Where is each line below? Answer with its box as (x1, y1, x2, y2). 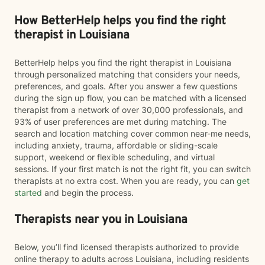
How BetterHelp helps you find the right (14, 14, 226, 29)
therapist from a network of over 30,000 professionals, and (14, 105, 243, 115)
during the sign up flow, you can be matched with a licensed (14, 93, 247, 103)
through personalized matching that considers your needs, (14, 69, 240, 79)
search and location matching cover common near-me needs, (14, 128, 251, 138)
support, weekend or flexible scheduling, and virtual (14, 152, 215, 162)
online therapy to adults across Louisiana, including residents (14, 254, 249, 264)
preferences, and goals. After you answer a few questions (14, 81, 237, 91)
